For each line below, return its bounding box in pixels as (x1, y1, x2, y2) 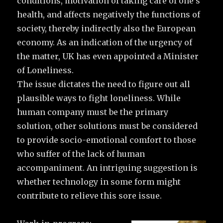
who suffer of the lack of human (17, 148, 145, 159)
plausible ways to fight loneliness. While (17, 93, 181, 103)
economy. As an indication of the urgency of (17, 37, 193, 47)
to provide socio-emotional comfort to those (17, 134, 197, 145)
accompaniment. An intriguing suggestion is (17, 162, 198, 173)
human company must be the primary (17, 107, 169, 117)
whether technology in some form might (17, 176, 181, 187)
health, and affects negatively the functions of (17, 9, 201, 19)
